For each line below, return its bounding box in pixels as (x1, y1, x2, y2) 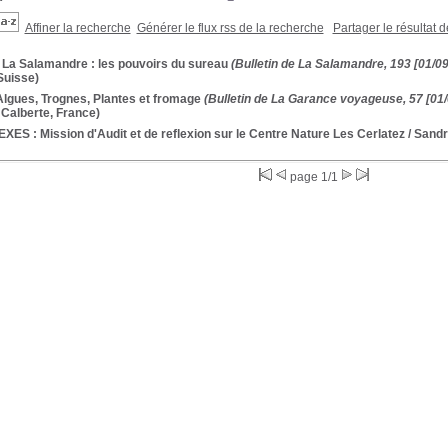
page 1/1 (287, 170, 341, 184)
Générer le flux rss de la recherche (136, 21, 324, 35)
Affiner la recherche (24, 21, 131, 35)
